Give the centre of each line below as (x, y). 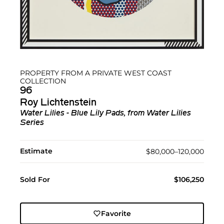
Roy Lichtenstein (58, 103)
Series (32, 123)
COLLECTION (43, 81)
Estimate (36, 151)
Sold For (35, 180)
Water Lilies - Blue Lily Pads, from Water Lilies (105, 114)
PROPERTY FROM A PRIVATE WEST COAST (96, 73)
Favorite (116, 214)
